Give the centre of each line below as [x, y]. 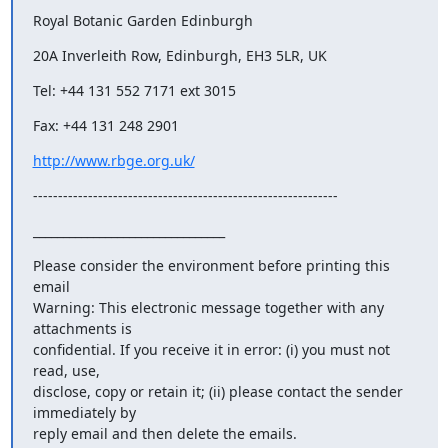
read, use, [66, 370]
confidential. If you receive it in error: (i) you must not [211, 349]
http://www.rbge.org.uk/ [113, 160]
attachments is [82, 328]
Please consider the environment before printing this [211, 265]
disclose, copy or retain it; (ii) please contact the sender [217, 391]
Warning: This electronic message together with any [208, 307]
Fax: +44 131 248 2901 [105, 125]
